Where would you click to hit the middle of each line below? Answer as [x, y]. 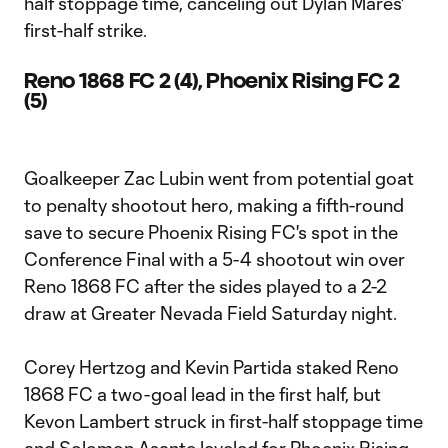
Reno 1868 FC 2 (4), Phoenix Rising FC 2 [212, 80]
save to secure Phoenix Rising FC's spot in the [211, 232]
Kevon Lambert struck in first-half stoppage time [223, 421]
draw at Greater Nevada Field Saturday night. [210, 313]
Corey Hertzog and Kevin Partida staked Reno [211, 367]
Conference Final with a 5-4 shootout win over [214, 259]
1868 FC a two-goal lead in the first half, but [202, 394]
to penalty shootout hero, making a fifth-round [214, 205]
